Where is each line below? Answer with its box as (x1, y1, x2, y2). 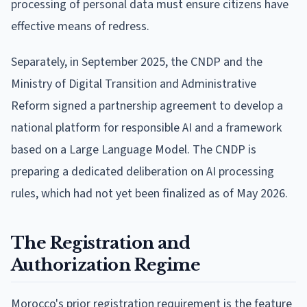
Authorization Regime (11, 254, 200, 275)
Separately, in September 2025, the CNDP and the (11, 53, 262, 71)
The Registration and (11, 232, 190, 253)
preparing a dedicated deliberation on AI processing (11, 162, 274, 180)
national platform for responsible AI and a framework (11, 119, 282, 136)
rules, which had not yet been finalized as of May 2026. (11, 184, 288, 202)
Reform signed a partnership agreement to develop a (11, 97, 283, 114)
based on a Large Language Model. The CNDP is (11, 140, 256, 158)
